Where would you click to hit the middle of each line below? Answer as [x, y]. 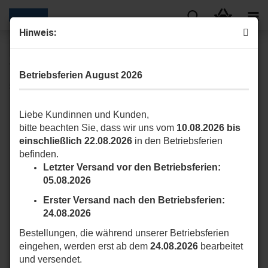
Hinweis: [38, 33]
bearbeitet [220, 246]
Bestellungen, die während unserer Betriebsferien [124, 233]
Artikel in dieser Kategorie [62, 66]
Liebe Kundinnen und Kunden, [84, 115]
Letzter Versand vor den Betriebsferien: [132, 167]
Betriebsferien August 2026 [81, 75]
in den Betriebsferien [177, 141]
